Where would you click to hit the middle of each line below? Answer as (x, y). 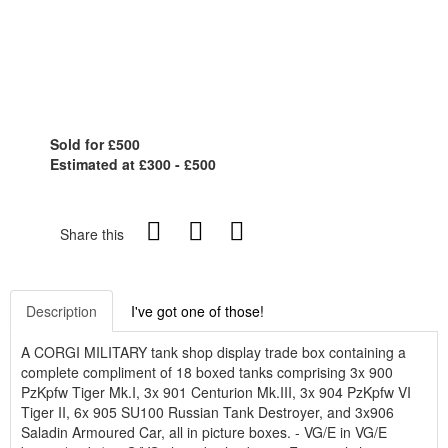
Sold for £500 (95, 144)
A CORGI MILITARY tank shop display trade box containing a (213, 352)
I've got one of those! (197, 311)
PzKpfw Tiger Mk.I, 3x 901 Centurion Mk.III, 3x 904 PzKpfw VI (216, 392)
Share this (92, 234)
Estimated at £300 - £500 (133, 164)
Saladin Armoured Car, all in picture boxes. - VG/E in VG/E (204, 432)
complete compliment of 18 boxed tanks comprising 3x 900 (207, 372)
